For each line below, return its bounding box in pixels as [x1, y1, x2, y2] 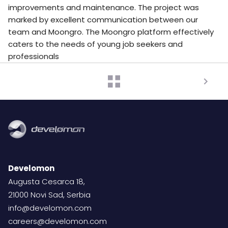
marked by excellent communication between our [8, 14, 198, 25]
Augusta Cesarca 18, [8, 176, 85, 187]
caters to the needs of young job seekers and [8, 39, 183, 50]
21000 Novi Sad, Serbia [8, 189, 91, 201]
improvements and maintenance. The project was [8, 2, 199, 13]
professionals [8, 51, 59, 62]
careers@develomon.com [8, 216, 107, 227]
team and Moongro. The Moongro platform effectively [8, 26, 214, 38]
